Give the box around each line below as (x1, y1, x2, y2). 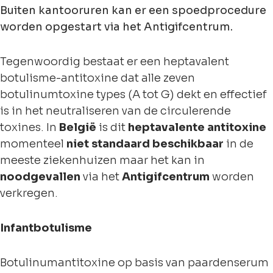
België (59, 121, 96, 134)
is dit (96, 121, 128, 134)
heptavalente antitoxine (128, 121, 266, 134)
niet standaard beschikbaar (66, 137, 224, 151)
